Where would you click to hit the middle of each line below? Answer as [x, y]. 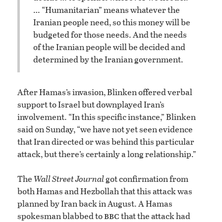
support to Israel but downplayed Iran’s [91, 104]
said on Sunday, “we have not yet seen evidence [105, 129]
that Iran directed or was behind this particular [106, 141]
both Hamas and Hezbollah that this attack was [105, 191]
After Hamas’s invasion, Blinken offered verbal [105, 92]
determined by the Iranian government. [108, 59]
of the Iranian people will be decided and [109, 47]
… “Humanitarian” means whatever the [107, 10]
